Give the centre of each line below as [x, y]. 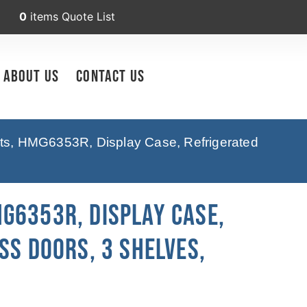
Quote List [88, 16]
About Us [31, 76]
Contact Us [111, 76]
